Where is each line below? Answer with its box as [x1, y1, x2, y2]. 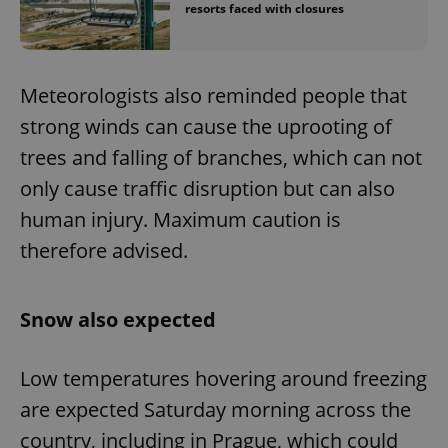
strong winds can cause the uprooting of [20, 112, 392, 140]
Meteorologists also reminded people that [20, 81, 407, 109]
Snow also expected [20, 305, 216, 333]
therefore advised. [20, 236, 193, 264]
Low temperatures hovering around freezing [20, 364, 427, 392]
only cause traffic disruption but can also [20, 174, 395, 202]
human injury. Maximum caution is [20, 205, 341, 233]
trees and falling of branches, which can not [20, 143, 422, 171]
